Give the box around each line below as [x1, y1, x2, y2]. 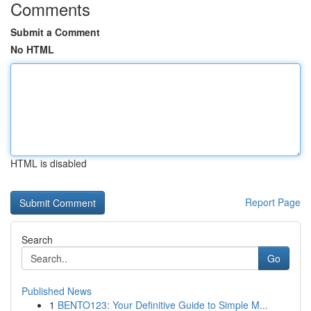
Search [22, 233, 53, 246]
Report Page [245, 195, 301, 209]
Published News [22, 284, 92, 298]
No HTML [10, 42, 54, 56]
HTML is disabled [10, 156, 87, 170]
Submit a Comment [10, 25, 100, 39]
